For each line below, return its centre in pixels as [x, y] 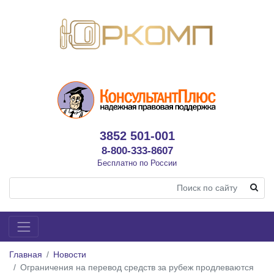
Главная [26, 254]
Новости [70, 254]
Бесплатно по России [137, 163]
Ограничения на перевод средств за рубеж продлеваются [137, 267]
